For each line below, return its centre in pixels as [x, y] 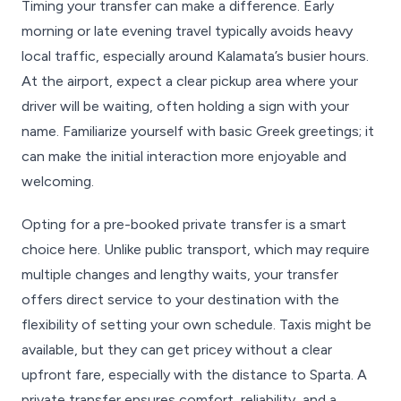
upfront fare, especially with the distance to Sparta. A [194, 375]
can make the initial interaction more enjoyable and [184, 156]
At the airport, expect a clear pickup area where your [190, 81]
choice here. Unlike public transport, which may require [196, 249]
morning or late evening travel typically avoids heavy [187, 31]
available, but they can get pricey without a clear [177, 350]
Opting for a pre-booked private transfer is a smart [184, 224]
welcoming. [58, 181]
